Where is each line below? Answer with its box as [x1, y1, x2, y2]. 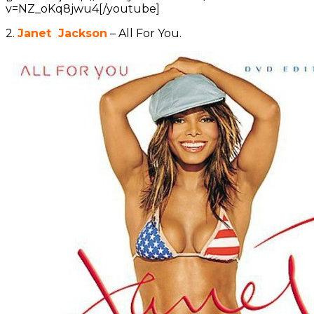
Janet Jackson [18, 27, 107, 41]
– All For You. [107, 27, 182, 41]
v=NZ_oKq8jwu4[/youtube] [6, 2, 160, 16]
